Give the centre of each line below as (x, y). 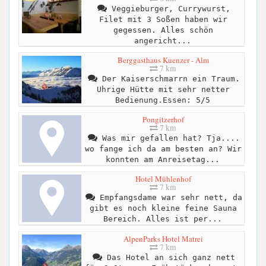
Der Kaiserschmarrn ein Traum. (168, 78)
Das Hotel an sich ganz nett (168, 257)
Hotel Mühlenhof (163, 179)
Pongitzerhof (163, 120)
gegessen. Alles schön (163, 30)
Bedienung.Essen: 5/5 (162, 100)
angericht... (162, 40)
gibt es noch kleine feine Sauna (163, 208)
